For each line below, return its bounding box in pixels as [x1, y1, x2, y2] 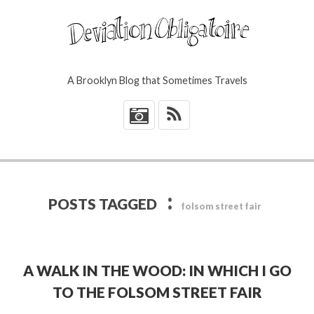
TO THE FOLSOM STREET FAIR [52, 282, 262, 301]
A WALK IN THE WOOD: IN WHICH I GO [22, 261, 292, 279]
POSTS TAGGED [48, 194, 160, 212]
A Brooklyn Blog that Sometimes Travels [67, 74, 247, 87]
